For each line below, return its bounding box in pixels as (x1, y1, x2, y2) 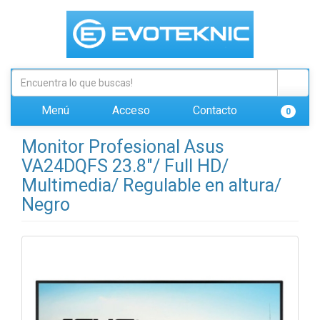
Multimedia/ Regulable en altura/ (21, 175, 281, 196)
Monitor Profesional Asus (21, 136, 224, 157)
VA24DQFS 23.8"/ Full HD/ (21, 156, 229, 176)
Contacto (190, 104, 237, 117)
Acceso (109, 104, 150, 117)
